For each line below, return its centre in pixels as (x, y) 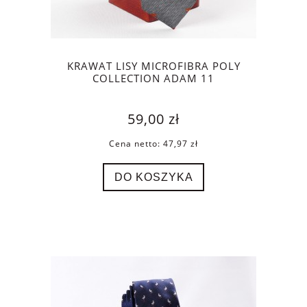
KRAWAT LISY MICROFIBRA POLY (153, 66)
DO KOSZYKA (153, 176)
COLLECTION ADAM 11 (153, 78)
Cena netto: (136, 144)
